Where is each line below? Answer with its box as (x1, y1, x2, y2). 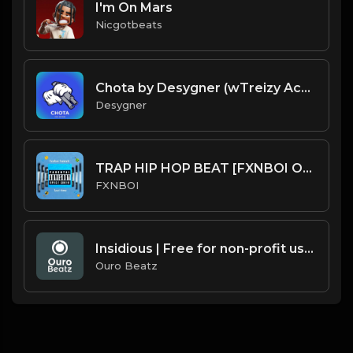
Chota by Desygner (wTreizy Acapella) (301, 80, 310, 95)
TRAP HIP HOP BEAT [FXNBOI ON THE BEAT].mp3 (303, 160, 312, 176)
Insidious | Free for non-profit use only (304, 240, 314, 256)
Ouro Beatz (95, 258, 158, 272)
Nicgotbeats (95, 17, 162, 31)
